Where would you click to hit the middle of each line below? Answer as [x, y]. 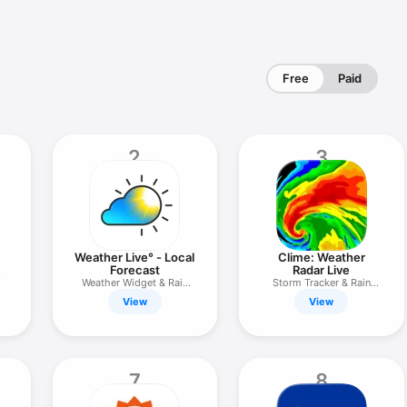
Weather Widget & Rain [134, 283]
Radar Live [322, 270]
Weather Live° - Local [135, 257]
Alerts [135, 295]
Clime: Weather [321, 257]
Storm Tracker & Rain [321, 283]
